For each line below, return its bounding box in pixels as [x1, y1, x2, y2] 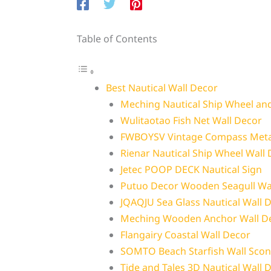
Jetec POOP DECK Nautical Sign [120, 163, 262, 177]
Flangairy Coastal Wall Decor [120, 228, 250, 242]
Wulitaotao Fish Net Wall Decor [120, 114, 262, 128]
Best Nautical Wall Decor [105, 81, 218, 95]
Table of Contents [76, 32, 157, 46]
